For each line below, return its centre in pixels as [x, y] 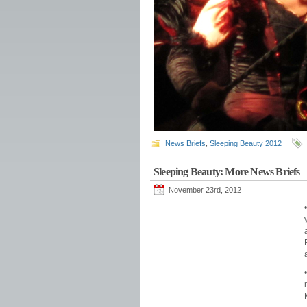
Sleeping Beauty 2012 [246, 143]
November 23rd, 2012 [205, 190]
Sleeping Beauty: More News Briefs [227, 172]
